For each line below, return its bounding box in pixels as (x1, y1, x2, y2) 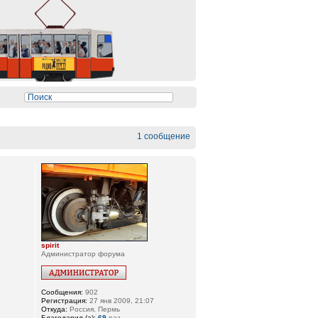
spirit (41, 241, 60, 249)
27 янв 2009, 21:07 (87, 297, 155, 305)
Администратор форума (41, 250, 126, 258)
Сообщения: (41, 288, 84, 296)
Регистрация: (41, 297, 88, 305)
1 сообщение (137, 131, 190, 141)
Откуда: (41, 305, 68, 313)
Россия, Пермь (67, 305, 121, 313)
